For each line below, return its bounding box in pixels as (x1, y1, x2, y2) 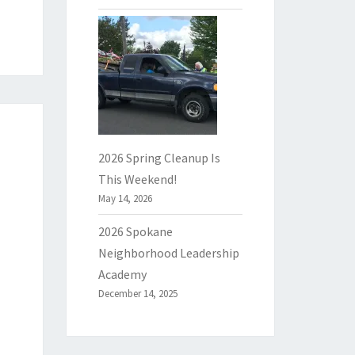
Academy (97, 266, 147, 283)
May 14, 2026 (97, 192, 152, 206)
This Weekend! (97, 171, 177, 188)
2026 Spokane (97, 223, 173, 240)
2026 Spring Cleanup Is (97, 150, 220, 166)
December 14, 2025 (97, 287, 177, 301)
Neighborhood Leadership (97, 245, 239, 261)
